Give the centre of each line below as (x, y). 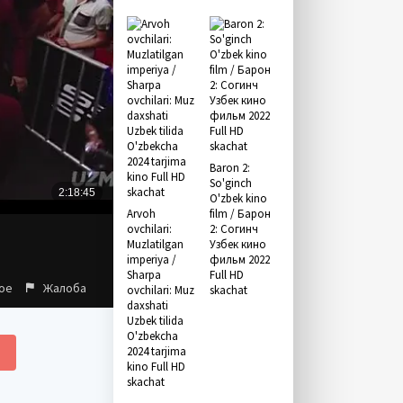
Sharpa (144, 275)
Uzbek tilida (155, 321)
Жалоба (65, 287)
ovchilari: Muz (161, 290)
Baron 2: (229, 168)
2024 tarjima (157, 351)
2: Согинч (233, 229)
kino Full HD (156, 367)
